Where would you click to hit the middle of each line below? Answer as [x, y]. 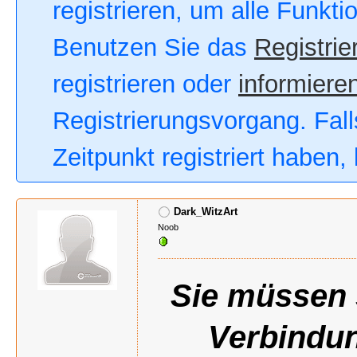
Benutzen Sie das [153, 47]
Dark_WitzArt [206, 212]
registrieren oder [145, 84]
